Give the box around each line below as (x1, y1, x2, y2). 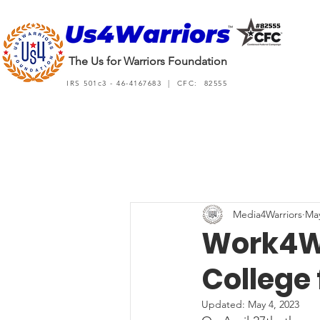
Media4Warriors (233, 207, 302, 221)
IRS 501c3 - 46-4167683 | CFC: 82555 (66, 79, 227, 88)
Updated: (201, 298, 248, 311)
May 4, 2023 (248, 298, 299, 311)
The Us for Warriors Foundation (69, 54, 227, 68)
